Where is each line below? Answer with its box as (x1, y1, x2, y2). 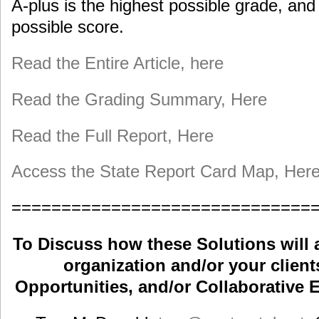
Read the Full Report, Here (11, 125, 214, 145)
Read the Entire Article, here (11, 53, 224, 73)
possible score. (11, 16, 124, 36)
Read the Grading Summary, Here (11, 89, 267, 109)
